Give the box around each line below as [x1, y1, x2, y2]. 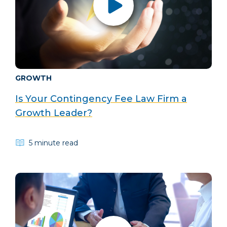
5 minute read [29, 138, 78, 147]
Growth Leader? [15, 107, 92, 119]
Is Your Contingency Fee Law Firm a [15, 93, 187, 104]
